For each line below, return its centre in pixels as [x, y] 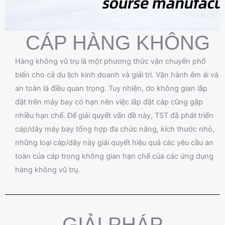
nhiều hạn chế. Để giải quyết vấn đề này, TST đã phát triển [114, 116]
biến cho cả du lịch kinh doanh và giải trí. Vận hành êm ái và [117, 75]
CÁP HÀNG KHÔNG [118, 43]
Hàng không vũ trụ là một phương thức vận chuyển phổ [110, 62]
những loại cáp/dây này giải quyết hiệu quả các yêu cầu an [114, 143]
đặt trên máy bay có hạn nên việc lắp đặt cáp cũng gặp [109, 102]
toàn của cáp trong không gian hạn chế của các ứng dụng [114, 156]
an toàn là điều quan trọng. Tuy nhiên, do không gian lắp [111, 89]
